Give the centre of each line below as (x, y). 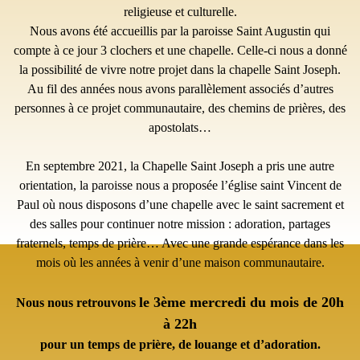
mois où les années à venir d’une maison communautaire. (180, 262)
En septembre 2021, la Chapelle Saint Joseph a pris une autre (180, 166)
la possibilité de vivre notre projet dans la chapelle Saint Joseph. (180, 69)
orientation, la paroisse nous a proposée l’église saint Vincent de (180, 185)
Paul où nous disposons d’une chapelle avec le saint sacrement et (180, 204)
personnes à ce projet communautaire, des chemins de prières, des (180, 108)
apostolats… (180, 127)
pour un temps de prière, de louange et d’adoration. (180, 344)
